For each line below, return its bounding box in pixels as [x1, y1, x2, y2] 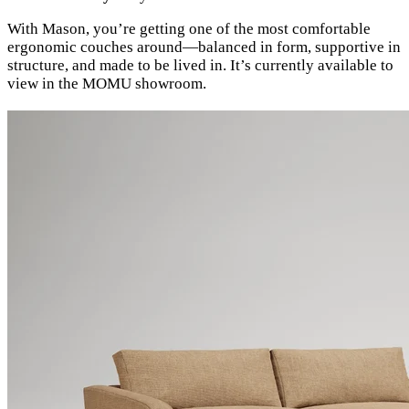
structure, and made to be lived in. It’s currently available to [7, 56, 393, 74]
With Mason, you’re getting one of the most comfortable [7, 19, 371, 37]
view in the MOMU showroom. [7, 74, 206, 92]
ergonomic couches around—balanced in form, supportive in [7, 37, 401, 56]
